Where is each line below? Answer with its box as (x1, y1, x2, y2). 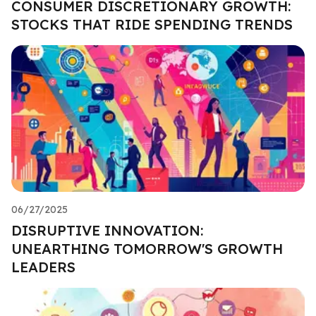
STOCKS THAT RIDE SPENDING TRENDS (11, 15, 293, 33)
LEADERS (11, 257, 75, 276)
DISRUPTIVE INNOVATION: (11, 221, 203, 239)
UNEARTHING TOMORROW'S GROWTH (11, 239, 283, 257)
